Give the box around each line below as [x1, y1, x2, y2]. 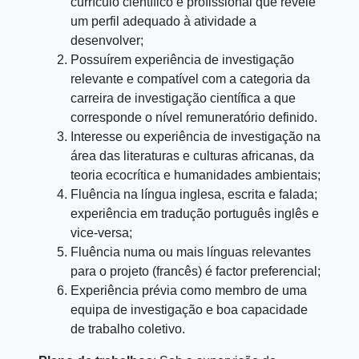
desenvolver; [71, 33, 143, 47]
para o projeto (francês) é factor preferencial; [71, 264, 321, 278]
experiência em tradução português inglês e [71, 206, 319, 220]
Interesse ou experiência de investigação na [71, 129, 321, 143]
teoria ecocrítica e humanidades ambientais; [71, 167, 321, 182]
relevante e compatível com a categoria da [71, 71, 310, 86]
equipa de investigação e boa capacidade [71, 302, 308, 317]
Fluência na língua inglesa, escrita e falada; [71, 187, 317, 201]
